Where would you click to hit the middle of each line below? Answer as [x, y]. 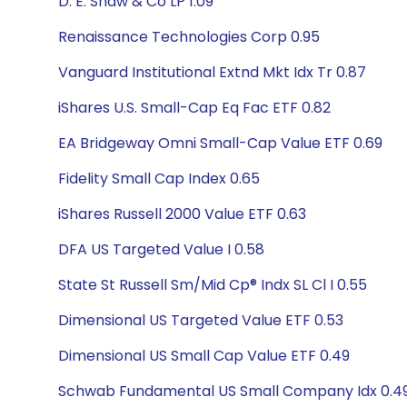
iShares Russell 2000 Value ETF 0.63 [182, 214]
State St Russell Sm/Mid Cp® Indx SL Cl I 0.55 [213, 285]
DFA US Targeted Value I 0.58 [161, 249]
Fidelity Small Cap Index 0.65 [159, 179]
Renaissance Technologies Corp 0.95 [189, 37]
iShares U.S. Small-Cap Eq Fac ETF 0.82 [194, 108]
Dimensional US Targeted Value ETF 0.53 [201, 320]
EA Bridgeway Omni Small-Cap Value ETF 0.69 [220, 143]
